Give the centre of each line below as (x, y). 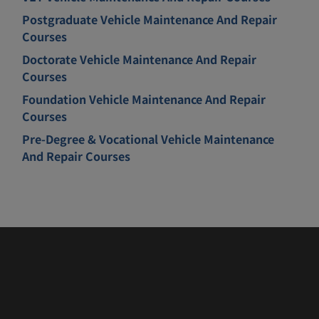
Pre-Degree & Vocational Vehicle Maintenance (148, 138)
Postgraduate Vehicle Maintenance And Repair (150, 19)
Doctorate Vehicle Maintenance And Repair (140, 59)
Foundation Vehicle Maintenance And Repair (144, 99)
